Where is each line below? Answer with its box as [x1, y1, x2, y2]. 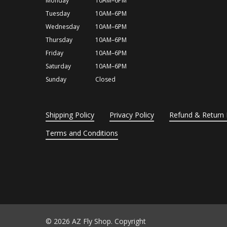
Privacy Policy [109, 110, 155, 120]
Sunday [46, 75, 66, 84]
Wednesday [46, 22, 80, 31]
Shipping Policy [46, 110, 95, 120]
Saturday [46, 62, 71, 71]
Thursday [46, 35, 72, 45]
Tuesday [46, 9, 70, 18]
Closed [95, 75, 116, 84]
